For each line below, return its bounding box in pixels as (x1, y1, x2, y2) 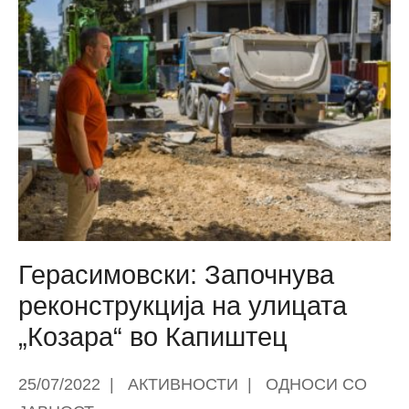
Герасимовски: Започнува (18, 259, 334, 289)
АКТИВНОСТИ (128, 374, 238, 393)
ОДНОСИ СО (266, 374, 367, 393)
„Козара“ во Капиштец (18, 321, 288, 351)
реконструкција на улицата (18, 290, 347, 320)
